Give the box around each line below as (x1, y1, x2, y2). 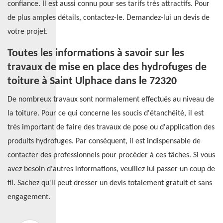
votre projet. (7, 28, 48, 36)
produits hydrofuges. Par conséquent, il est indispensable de (7, 137, 201, 145)
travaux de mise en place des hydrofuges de (7, 62, 207, 73)
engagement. (7, 193, 50, 201)
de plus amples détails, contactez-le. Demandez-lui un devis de (7, 14, 210, 22)
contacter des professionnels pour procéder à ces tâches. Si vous (7, 151, 215, 159)
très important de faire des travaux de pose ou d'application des (7, 123, 215, 131)
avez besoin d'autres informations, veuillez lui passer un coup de (7, 165, 215, 173)
